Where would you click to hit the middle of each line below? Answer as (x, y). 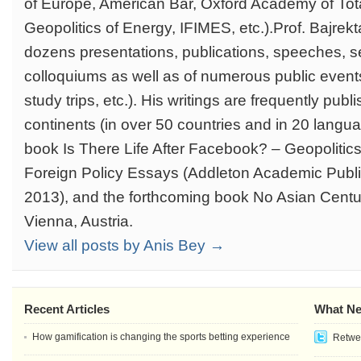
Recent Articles (67, 309)
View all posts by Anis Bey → (124, 245)
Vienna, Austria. (79, 221)
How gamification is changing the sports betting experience (161, 337)
